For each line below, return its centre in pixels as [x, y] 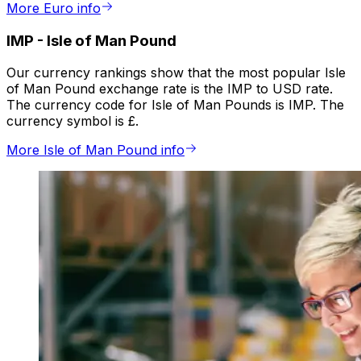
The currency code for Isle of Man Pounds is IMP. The [175, 105]
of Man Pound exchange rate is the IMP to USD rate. [170, 89]
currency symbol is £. [73, 121]
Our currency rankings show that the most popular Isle [176, 73]
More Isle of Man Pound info [95, 150]
